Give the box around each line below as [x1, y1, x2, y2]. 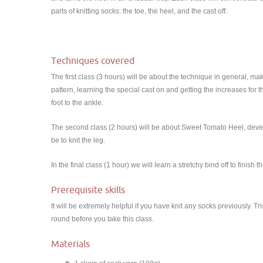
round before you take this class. [51, 215, 154, 223]
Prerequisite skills [51, 184, 125, 195]
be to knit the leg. [51, 136, 105, 144]
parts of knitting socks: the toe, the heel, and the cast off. [51, 7, 227, 15]
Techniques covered [51, 55, 134, 66]
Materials [51, 238, 90, 249]
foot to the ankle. [51, 99, 103, 107]
